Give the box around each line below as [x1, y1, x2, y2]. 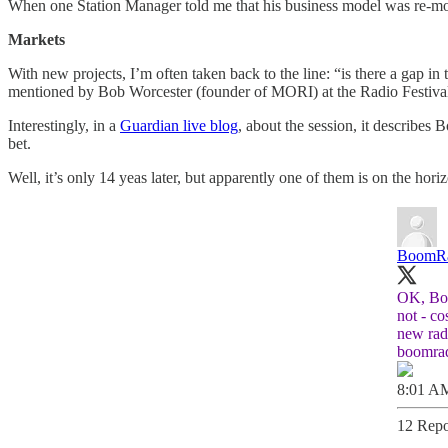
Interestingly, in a [8, 116, 120, 134]
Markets [8, 30, 65, 48]
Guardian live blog [120, 116, 238, 134]
